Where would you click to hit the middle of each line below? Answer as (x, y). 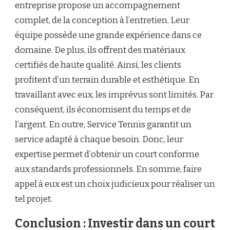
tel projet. (34, 199)
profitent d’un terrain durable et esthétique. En (107, 80)
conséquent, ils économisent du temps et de (103, 109)
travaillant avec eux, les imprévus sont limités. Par (114, 94)
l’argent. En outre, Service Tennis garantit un (103, 124)
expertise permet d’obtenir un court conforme (107, 154)
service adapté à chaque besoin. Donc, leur (99, 139)
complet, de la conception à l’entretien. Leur (102, 20)
